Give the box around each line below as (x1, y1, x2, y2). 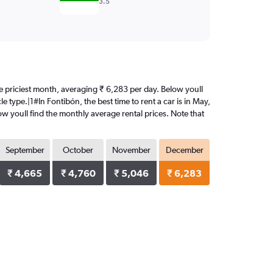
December (165, 145, 204, 155)
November (112, 145, 151, 155)
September (5, 145, 44, 155)
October (63, 145, 94, 155)
